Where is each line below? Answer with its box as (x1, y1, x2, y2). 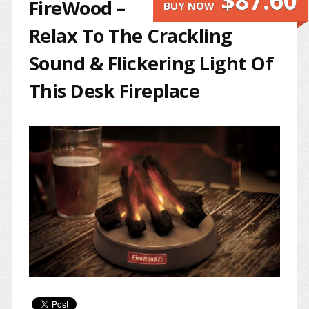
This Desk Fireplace (28, 77, 200, 103)
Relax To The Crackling (28, 22, 232, 48)
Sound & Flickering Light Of (28, 50, 274, 76)
